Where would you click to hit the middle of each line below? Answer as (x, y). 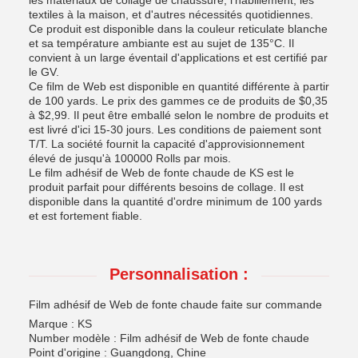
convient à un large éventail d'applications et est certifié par (178, 58)
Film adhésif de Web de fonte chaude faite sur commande (175, 304)
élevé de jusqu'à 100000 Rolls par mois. (130, 158)
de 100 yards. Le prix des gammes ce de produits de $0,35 (178, 101)
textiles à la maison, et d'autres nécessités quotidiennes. (171, 14)
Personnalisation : (179, 274)
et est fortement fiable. (86, 216)
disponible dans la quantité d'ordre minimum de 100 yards (175, 201)
